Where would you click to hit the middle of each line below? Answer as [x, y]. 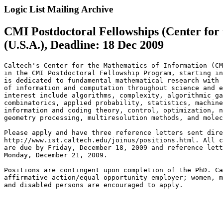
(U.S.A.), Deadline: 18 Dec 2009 [84, 45]
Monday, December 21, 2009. [56, 155]
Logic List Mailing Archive [58, 9]
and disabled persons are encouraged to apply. [94, 185]
